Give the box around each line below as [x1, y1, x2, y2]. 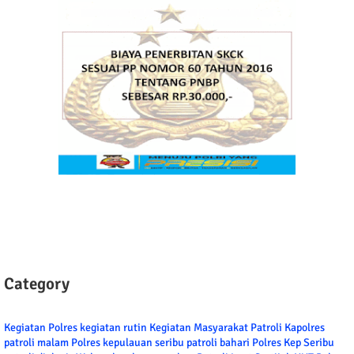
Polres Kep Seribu [252, 336, 334, 350]
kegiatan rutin [80, 321, 149, 335]
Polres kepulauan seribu [71, 336, 186, 350]
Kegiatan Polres [4, 321, 80, 335]
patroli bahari [186, 336, 252, 350]
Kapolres [284, 321, 325, 335]
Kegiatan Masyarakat [149, 321, 250, 335]
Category [4, 273, 70, 295]
